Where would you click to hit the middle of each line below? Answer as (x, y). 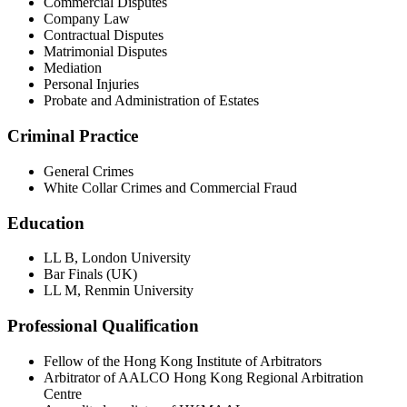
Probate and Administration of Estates (151, 101)
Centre (63, 393)
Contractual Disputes (104, 35)
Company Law (87, 19)
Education (46, 223)
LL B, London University (117, 258)
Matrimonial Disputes (105, 52)
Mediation (73, 68)
